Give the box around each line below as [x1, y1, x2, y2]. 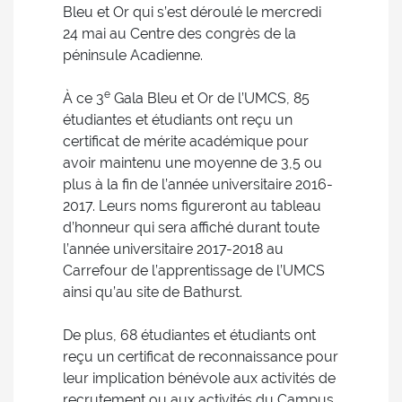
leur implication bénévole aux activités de [63, 370, 336, 387]
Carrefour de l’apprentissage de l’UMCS [63, 262, 325, 279]
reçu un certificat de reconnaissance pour [63, 348, 338, 365]
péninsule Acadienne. [63, 47, 203, 64]
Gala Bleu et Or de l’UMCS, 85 [110, 90, 310, 107]
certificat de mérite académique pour [63, 133, 309, 150]
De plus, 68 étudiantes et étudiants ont [63, 327, 316, 344]
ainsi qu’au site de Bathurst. [63, 284, 242, 301]
